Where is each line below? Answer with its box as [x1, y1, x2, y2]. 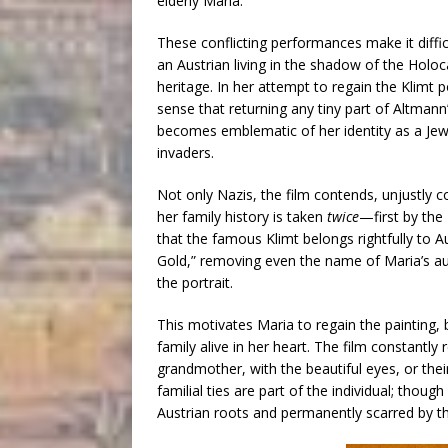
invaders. [157, 143, 214, 163]
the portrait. [157, 273, 233, 293]
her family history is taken [157, 207, 327, 227]
